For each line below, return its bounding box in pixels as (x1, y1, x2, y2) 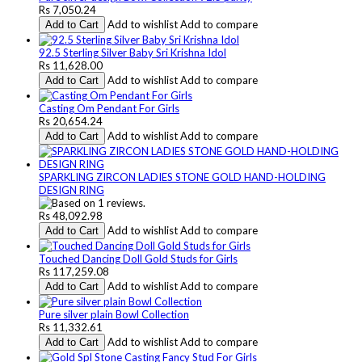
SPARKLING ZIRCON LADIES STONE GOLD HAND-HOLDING (39, 170, 326, 183)
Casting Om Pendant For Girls (39, 101, 179, 115)
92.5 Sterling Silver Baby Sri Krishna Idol (39, 45, 226, 59)
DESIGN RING (39, 183, 104, 196)
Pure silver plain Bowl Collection (39, 307, 189, 321)
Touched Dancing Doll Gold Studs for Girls (39, 251, 238, 265)
